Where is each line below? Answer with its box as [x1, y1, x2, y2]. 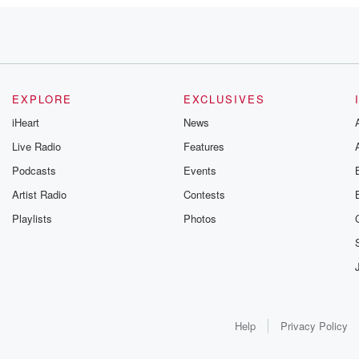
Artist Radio [12, 187, 67, 202]
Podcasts [12, 163, 57, 178]
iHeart [12, 115, 40, 130]
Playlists [12, 211, 53, 226]
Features [183, 139, 224, 154]
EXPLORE [12, 91, 73, 107]
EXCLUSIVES [183, 91, 265, 107]
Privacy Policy [280, 318, 348, 333]
